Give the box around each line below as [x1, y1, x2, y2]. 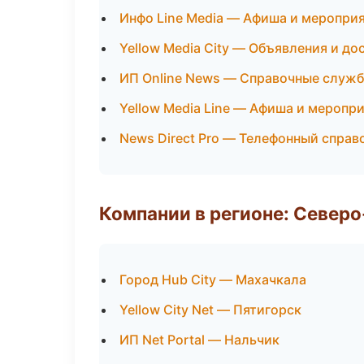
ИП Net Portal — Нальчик [119, 331, 279, 348]
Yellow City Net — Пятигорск [119, 301, 301, 318]
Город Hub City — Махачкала [119, 271, 306, 288]
